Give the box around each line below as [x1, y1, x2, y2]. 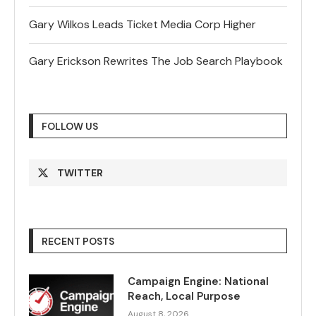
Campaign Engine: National [128, 274, 269, 289]
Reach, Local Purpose [128, 289, 241, 304]
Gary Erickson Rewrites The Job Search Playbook [29, 54, 283, 69]
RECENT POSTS [42, 235, 114, 248]
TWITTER [57, 166, 103, 180]
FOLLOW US [42, 120, 98, 133]
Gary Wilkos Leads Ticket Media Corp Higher [29, 17, 256, 32]
